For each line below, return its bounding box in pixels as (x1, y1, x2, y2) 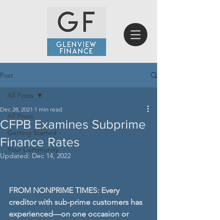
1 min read (34, 106, 62, 113)
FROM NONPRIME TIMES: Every (9, 186, 121, 195)
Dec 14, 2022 (32, 151, 71, 160)
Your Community (7, 145, 58, 154)
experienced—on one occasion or (9, 209, 131, 219)
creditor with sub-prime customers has (9, 197, 144, 207)
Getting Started (7, 128, 56, 137)
